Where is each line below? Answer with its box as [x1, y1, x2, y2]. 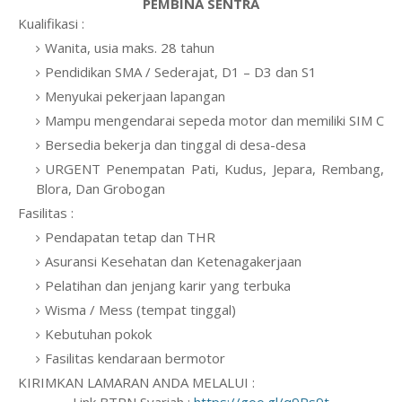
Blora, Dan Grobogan [36, 179, 165, 197]
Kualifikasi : [18, 14, 84, 32]
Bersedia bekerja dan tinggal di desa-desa [45, 135, 306, 153]
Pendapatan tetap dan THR [45, 228, 215, 246]
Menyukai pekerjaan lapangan [45, 87, 225, 105]
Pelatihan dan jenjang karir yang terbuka [45, 276, 291, 294]
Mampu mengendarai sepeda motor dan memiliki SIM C [45, 111, 384, 129]
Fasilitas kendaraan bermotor [45, 349, 225, 367]
